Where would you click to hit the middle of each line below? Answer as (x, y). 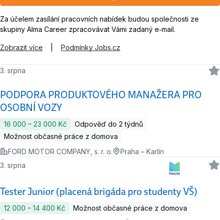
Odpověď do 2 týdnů (109, 124)
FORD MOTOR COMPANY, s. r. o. (60, 151)
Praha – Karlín (142, 151)
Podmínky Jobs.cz (91, 47)
